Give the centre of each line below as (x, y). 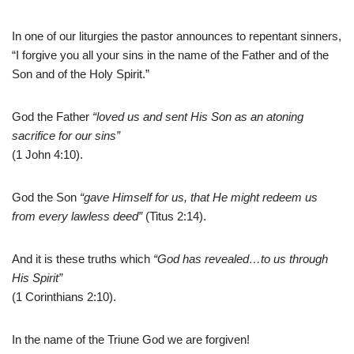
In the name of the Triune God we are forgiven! (131, 340)
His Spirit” (37, 278)
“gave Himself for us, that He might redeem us (199, 198)
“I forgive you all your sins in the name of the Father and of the (170, 55)
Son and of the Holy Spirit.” (81, 74)
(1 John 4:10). (47, 155)
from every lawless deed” (77, 217)
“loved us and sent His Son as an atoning (198, 117)
